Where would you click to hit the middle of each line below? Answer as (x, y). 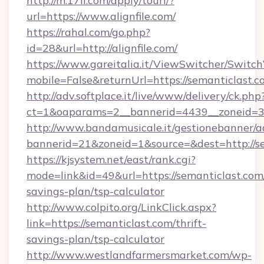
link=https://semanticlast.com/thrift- (116, 223)
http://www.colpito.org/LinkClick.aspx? (121, 207)
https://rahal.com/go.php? (88, 32)
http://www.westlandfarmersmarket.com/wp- (139, 255)
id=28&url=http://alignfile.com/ (102, 48)
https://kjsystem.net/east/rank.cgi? (111, 159)
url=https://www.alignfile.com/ (101, 16)
